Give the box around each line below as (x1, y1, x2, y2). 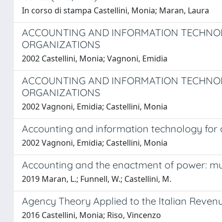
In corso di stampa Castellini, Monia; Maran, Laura (22, 5, 209, 16)
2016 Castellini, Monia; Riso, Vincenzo (22, 210, 161, 221)
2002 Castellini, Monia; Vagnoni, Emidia (22, 53, 167, 64)
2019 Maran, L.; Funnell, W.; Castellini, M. (22, 173, 171, 184)
